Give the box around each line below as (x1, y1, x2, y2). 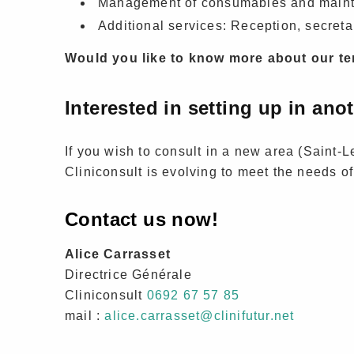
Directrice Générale (65, 268, 192, 282)
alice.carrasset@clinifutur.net (104, 309, 295, 323)
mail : (65, 309, 105, 323)
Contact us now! (65, 209, 218, 231)
